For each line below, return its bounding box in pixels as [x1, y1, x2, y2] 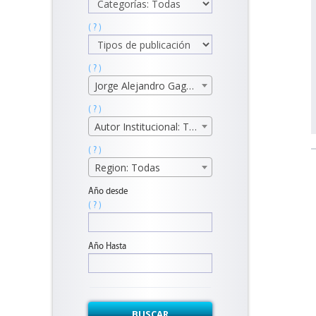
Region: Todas [95, 161, 160, 174]
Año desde [88, 185, 128, 197]
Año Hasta [88, 240, 126, 252]
